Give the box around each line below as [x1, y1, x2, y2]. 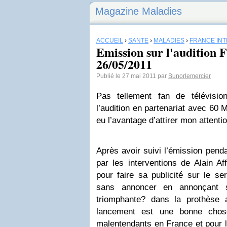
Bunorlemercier [168, 72, 211, 80]
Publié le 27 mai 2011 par [96, 72, 168, 80]
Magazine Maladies [95, 6, 182, 17]
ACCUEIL [96, 37, 123, 44]
